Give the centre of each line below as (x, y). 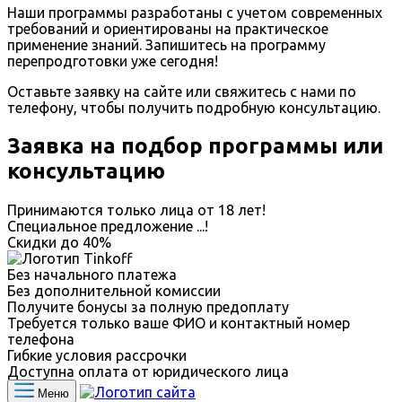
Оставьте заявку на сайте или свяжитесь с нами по (182, 91)
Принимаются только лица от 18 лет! (136, 210)
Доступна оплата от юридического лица (148, 371)
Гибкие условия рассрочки (97, 355)
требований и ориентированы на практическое (168, 28)
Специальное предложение (102, 226)
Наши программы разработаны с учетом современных (195, 12)
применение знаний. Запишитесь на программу (166, 44)
